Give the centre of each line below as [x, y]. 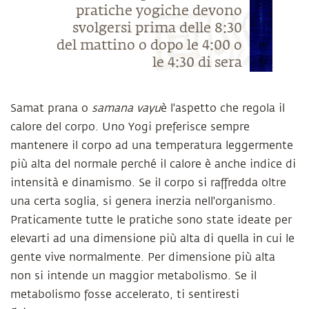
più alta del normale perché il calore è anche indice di [153, 164]
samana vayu [126, 108]
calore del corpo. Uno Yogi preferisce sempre [130, 127]
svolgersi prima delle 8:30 [157, 28]
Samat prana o [51, 108]
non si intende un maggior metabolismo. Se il [133, 276]
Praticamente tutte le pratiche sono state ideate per [151, 220]
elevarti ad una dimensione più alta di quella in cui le [152, 239]
